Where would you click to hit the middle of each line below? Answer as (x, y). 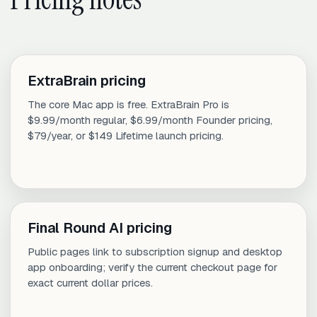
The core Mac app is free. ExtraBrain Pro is (128, 105)
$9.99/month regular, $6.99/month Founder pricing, (150, 120)
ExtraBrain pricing (87, 81)
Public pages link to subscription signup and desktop (155, 252)
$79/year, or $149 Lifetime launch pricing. (126, 136)
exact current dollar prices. (90, 283)
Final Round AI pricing (100, 228)
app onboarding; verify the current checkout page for (152, 267)
